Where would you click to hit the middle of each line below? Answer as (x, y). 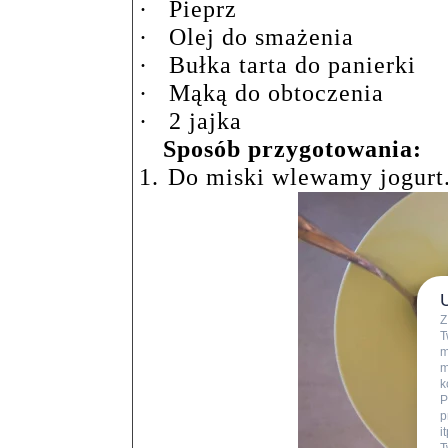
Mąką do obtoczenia (276, 93)
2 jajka (205, 121)
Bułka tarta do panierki (292, 65)
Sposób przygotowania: (292, 149)
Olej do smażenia (261, 37)
